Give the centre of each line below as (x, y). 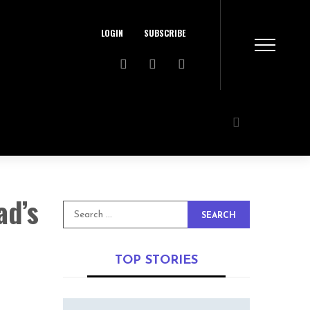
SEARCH (219, 216)
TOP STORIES (156, 261)
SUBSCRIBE (165, 33)
